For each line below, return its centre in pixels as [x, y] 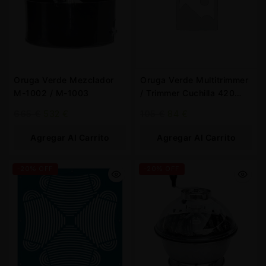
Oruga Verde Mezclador [64, 80]
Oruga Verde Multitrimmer [194, 80]
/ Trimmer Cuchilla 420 [187, 93]
